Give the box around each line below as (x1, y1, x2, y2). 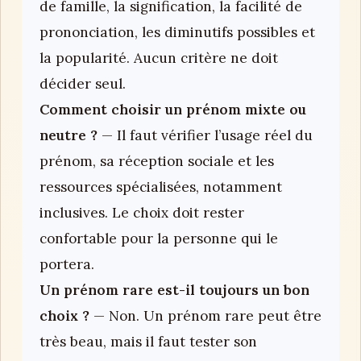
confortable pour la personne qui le (39, 229, 278, 247)
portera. (39, 255, 94, 273)
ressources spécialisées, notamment (39, 177, 282, 196)
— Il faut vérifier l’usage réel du (98, 126, 313, 144)
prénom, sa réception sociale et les (39, 151, 274, 170)
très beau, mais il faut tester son (39, 332, 257, 351)
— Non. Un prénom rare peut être (89, 306, 322, 325)
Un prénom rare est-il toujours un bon (39, 280, 309, 299)
